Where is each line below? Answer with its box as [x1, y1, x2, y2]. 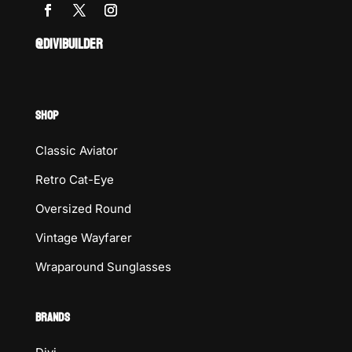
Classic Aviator [35, 143, 118, 159]
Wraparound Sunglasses [35, 259, 171, 275]
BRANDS [35, 306, 70, 329]
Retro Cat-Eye [35, 172, 114, 188]
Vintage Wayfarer [35, 230, 132, 246]
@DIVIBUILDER [35, 31, 103, 58]
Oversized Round [35, 201, 131, 217]
